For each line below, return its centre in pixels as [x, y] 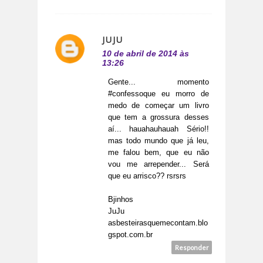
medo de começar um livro [159, 106]
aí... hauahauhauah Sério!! [159, 129]
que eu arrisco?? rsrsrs [147, 176]
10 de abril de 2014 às [146, 54]
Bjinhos [121, 200]
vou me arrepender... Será [159, 164]
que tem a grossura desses [159, 117]
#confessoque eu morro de [159, 94]
